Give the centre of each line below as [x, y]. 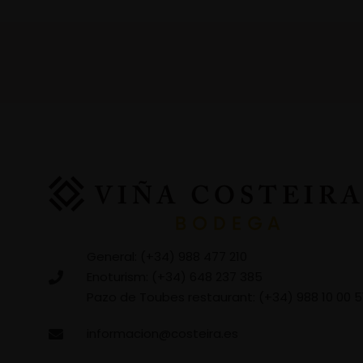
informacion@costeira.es [162, 334]
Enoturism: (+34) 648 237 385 [174, 277]
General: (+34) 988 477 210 [167, 257]
